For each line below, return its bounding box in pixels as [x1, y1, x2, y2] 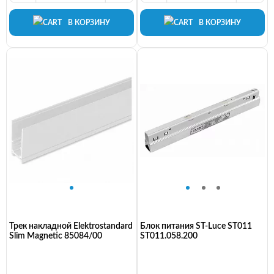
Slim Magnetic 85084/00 [9, 232, 102, 241]
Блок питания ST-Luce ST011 [140, 222, 252, 231]
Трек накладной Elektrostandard [9, 222, 133, 231]
